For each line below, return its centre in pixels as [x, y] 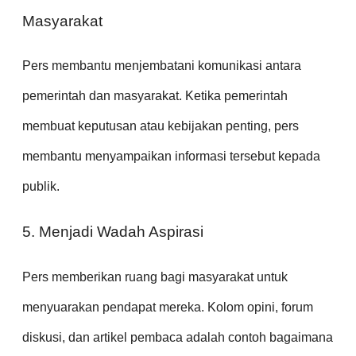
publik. [41, 187]
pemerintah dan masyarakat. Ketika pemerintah [155, 96]
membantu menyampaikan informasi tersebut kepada [171, 157]
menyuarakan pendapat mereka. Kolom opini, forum [168, 307]
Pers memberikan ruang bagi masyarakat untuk [155, 277]
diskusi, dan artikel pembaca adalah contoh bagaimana [178, 337]
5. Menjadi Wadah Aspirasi [113, 232]
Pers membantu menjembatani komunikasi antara [162, 66]
